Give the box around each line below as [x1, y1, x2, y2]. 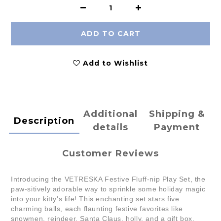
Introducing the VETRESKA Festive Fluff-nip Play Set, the [11, 175, 206, 184]
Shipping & [149, 109, 205, 120]
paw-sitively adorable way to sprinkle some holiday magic [11, 185, 206, 193]
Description [13, 115, 74, 126]
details [93, 122, 128, 133]
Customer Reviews [62, 148, 159, 159]
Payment [154, 122, 200, 133]
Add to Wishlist [83, 59, 148, 68]
